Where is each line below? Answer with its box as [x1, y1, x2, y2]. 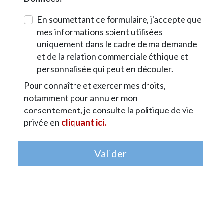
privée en [24, 116, 61, 128]
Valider [94, 147, 127, 159]
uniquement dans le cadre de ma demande [37, 38, 197, 49]
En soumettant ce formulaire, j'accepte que [37, 13, 202, 25]
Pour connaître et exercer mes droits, [24, 79, 166, 91]
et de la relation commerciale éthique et [37, 50, 188, 62]
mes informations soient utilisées [37, 26, 163, 37]
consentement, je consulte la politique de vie [24, 104, 193, 115]
